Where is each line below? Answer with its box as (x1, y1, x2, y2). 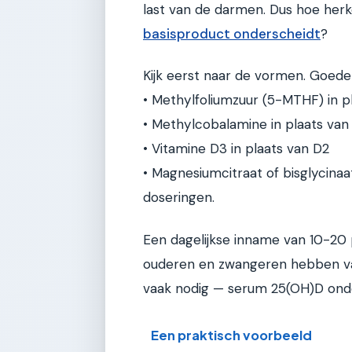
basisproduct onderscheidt (143, 24, 321, 42)
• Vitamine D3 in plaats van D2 (143, 140, 329, 158)
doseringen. (143, 189, 214, 207)
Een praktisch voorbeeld (151, 327, 313, 344)
